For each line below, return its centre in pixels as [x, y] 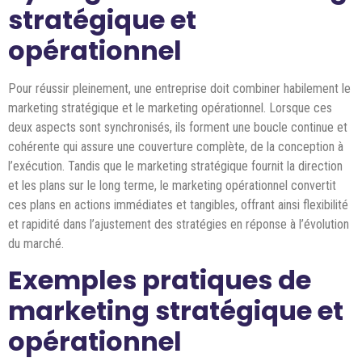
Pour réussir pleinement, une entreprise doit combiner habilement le [179, 88]
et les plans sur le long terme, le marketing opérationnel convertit [172, 185]
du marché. [36, 243]
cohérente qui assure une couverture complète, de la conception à [176, 146]
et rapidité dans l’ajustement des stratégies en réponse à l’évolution [179, 224]
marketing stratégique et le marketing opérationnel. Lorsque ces [170, 107]
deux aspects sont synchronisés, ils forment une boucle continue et [178, 127]
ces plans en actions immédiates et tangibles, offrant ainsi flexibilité [178, 204]
